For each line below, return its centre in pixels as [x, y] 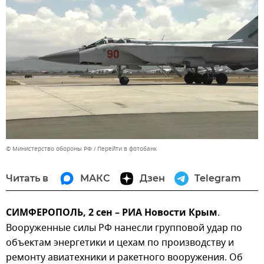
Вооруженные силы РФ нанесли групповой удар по [124, 228]
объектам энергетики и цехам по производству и [120, 243]
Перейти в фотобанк [127, 149]
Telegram [218, 179]
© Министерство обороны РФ [49, 149]
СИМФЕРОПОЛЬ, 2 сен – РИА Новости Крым [112, 214]
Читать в [27, 179]
